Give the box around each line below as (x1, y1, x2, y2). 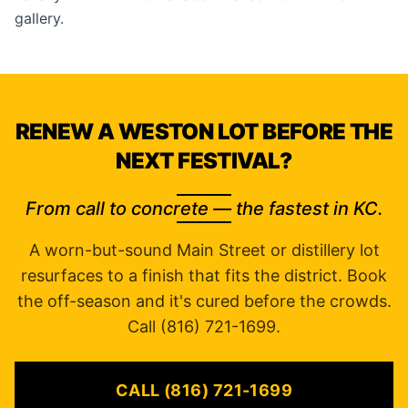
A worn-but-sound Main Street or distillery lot (28, 240, 380, 260)
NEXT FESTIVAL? (116, 148, 292, 174)
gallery (15, 9, 60, 27)
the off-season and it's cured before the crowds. (16, 291, 392, 311)
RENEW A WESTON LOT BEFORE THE (15, 118, 393, 145)
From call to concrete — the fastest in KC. (25, 198, 383, 219)
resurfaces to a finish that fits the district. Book (21, 266, 387, 285)
